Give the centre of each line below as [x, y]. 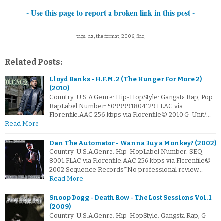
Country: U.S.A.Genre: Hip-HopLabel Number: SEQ [126, 152]
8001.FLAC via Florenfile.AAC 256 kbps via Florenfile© [130, 161]
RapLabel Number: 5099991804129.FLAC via [116, 106]
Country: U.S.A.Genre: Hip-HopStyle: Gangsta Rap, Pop [131, 97]
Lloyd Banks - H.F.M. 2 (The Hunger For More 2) [126, 79]
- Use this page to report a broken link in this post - [110, 13]
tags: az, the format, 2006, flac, [110, 37]
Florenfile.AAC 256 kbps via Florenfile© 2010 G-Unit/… [130, 115]
